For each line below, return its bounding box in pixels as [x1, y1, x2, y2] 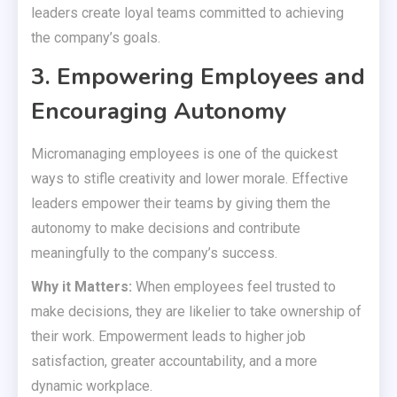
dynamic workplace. [31, 378, 152, 395]
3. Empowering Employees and [31, 61, 365, 93]
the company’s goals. [31, 29, 160, 47]
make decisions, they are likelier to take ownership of [31, 303, 362, 321]
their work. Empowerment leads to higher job [31, 328, 306, 346]
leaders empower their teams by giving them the [31, 195, 331, 213]
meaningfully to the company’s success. [31, 245, 277, 262]
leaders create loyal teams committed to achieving [31, 4, 344, 22]
